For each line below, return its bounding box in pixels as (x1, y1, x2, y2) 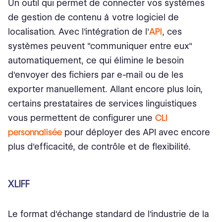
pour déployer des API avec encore (62, 127, 210, 138)
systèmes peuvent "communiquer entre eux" (8, 41, 192, 52)
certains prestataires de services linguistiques (8, 98, 197, 109)
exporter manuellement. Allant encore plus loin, (8, 84, 203, 95)
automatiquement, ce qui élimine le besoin (8, 55, 184, 66)
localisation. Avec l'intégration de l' (8, 26, 149, 37)
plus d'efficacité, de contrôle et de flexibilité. (8, 141, 191, 152)
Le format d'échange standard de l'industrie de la (8, 209, 209, 220)
